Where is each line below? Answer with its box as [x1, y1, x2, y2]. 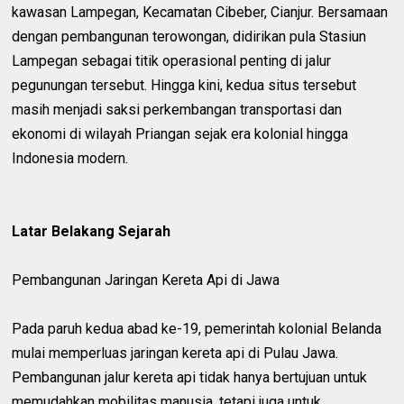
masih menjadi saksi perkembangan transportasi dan [12, 100, 343, 118]
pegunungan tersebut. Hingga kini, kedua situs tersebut [12, 76, 357, 94]
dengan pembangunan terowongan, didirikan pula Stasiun [12, 27, 367, 45]
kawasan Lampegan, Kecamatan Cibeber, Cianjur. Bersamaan [12, 3, 389, 21]
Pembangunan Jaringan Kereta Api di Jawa [12, 271, 280, 289]
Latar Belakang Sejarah [12, 222, 171, 240]
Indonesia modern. [12, 149, 129, 167]
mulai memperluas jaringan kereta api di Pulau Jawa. [12, 344, 339, 362]
